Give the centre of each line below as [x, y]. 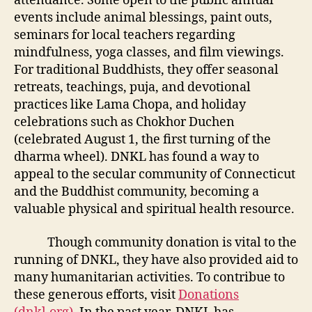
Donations [209, 295]
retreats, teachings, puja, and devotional [132, 87]
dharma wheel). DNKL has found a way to [136, 157]
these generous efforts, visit [96, 295]
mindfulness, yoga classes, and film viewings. [149, 53]
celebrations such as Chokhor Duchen [124, 122]
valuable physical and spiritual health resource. [154, 209]
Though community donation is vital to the [155, 242]
